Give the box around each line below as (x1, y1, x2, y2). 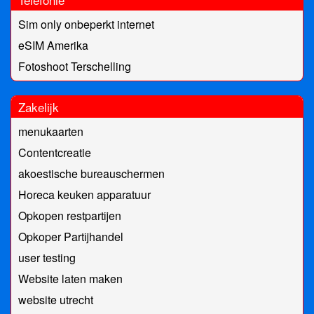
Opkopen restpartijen (18, 207, 121, 224)
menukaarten (18, 123, 83, 140)
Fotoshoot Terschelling (18, 58, 131, 75)
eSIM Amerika (18, 37, 88, 54)
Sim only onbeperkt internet (18, 16, 154, 33)
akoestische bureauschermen (18, 165, 165, 182)
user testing (18, 250, 76, 266)
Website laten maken (18, 271, 123, 287)
